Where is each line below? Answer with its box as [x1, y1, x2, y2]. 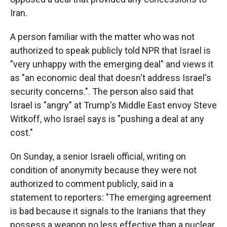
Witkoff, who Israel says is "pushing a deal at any [10, 113, 204, 124]
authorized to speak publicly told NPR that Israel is [10, 45, 211, 56]
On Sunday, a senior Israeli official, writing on [10, 151, 186, 162]
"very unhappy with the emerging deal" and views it [10, 59, 213, 69]
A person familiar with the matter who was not [10, 31, 195, 42]
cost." [10, 127, 33, 138]
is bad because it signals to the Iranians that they [10, 206, 206, 216]
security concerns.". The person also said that [10, 86, 194, 97]
